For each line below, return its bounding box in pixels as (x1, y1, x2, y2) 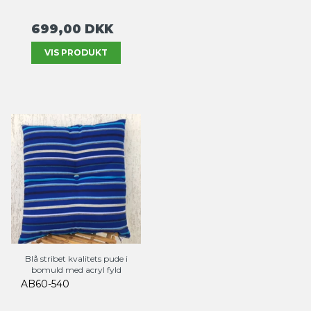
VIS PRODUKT (44, 47, 108, 58)
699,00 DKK (31, 22, 113, 37)
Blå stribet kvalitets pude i (24, 253, 128, 264)
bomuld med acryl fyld (31, 264, 121, 276)
